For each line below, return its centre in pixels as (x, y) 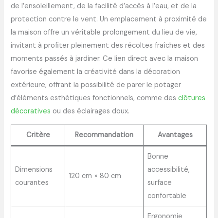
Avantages (175, 135)
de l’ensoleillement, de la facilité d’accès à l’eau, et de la (104, 6)
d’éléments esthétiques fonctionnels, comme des (95, 98)
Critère (38, 135)
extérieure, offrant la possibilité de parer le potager (96, 85)
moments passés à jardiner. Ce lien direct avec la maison (105, 58)
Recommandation (104, 135)
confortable (167, 196)
